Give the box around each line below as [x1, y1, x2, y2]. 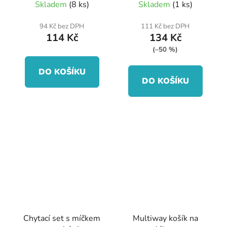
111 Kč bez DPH [141, 21, 190, 31]
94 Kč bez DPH [40, 21, 84, 31]
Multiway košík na [132, 212, 198, 224]
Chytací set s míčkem [23, 212, 100, 224]
